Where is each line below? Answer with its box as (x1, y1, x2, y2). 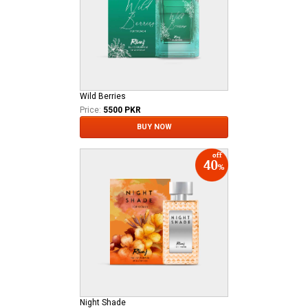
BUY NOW (136, 122, 172, 131)
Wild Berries (80, 91, 126, 101)
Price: (80, 104, 101, 115)
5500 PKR (103, 104, 141, 115)
